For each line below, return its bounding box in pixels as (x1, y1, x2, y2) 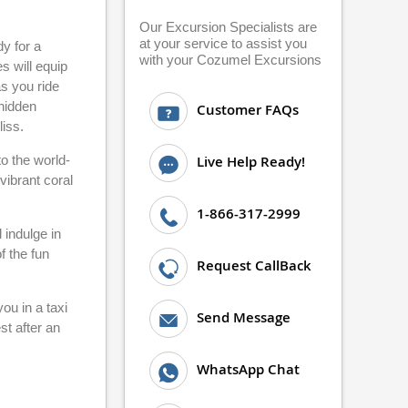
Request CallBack (197, 256, 311, 275)
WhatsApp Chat (197, 360, 300, 379)
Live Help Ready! (197, 152, 305, 171)
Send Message (197, 308, 291, 327)
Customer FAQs (197, 100, 299, 119)
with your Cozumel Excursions (139, 52, 321, 67)
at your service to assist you (139, 36, 307, 51)
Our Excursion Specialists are (139, 19, 317, 35)
